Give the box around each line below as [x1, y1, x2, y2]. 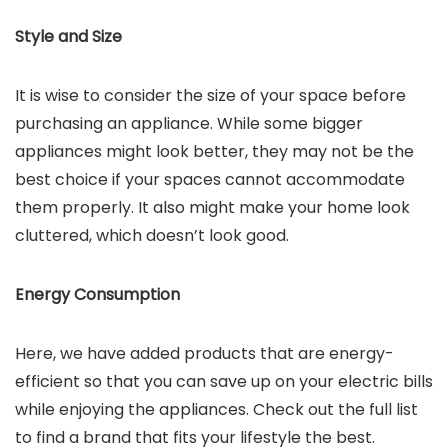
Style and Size [15, 25, 122, 48]
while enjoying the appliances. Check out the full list [15, 398, 418, 421]
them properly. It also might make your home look [15, 196, 410, 219]
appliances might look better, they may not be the [15, 140, 414, 163]
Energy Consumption [15, 283, 180, 306]
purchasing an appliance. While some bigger [15, 112, 363, 135]
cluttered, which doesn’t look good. [15, 224, 289, 247]
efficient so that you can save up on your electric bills [15, 370, 433, 393]
